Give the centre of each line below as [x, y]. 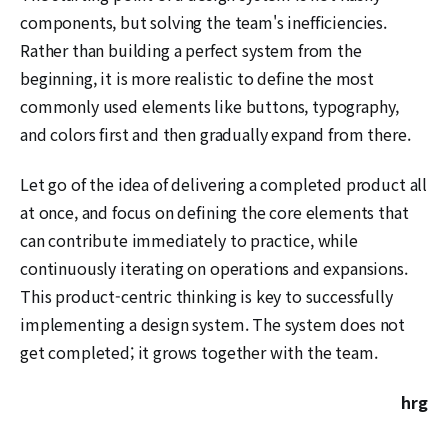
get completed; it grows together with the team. [199, 351]
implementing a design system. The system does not [213, 323]
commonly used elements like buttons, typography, [210, 105]
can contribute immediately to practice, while [189, 239]
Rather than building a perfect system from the [191, 49]
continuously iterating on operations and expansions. [214, 267]
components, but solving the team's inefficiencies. [203, 21]
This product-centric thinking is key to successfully [206, 295]
